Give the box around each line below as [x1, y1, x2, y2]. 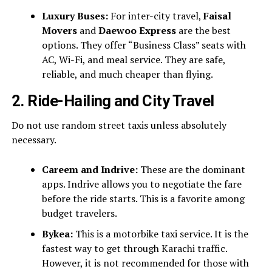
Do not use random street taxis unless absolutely [11, 118, 226, 132]
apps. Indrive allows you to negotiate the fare [41, 177, 242, 191]
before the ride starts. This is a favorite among [41, 192, 245, 205]
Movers [41, 24, 77, 37]
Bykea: [41, 227, 73, 240]
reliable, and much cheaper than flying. [41, 67, 213, 81]
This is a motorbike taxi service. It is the [72, 227, 248, 240]
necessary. [11, 133, 56, 146]
